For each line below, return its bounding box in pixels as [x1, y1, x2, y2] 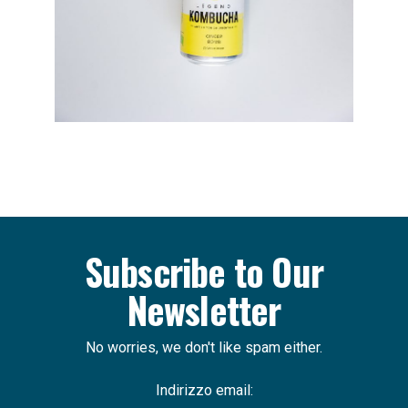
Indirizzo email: [155, 382, 253, 399]
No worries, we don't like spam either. [86, 339, 322, 356]
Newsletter [127, 282, 281, 337]
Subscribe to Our [84, 244, 324, 299]
